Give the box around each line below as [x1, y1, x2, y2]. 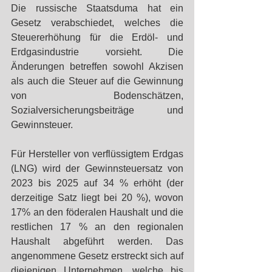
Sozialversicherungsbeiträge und [11, 105, 183, 115]
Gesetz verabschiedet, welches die [11, 18, 183, 28]
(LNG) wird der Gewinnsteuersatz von [11, 163, 183, 174]
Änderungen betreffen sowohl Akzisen [11, 61, 183, 72]
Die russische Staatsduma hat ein [11, 3, 183, 13]
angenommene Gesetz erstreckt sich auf [11, 251, 183, 261]
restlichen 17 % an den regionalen [11, 222, 183, 232]
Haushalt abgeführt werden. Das [11, 236, 183, 246]
